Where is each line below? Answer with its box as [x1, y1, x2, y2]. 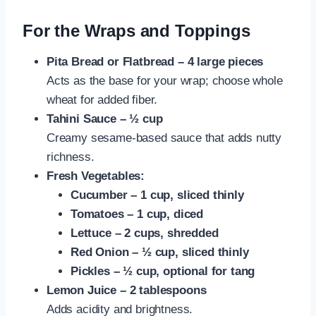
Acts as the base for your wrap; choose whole [47, 73, 283, 87]
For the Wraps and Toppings [23, 20, 250, 40]
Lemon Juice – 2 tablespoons [47, 283, 207, 297]
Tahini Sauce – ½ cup [47, 111, 163, 126]
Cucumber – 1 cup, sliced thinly [71, 188, 244, 202]
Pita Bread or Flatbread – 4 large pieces [47, 54, 264, 68]
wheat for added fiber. [47, 92, 158, 107]
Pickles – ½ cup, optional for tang [71, 264, 255, 278]
